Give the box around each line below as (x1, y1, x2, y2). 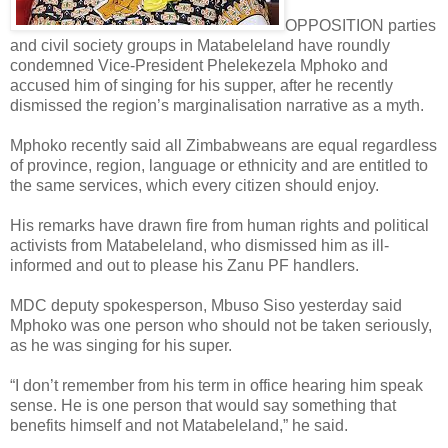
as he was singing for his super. (10, 336, 232, 354)
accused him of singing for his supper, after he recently (10, 76, 393, 94)
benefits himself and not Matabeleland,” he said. (10, 416, 348, 434)
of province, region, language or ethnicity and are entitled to (10, 156, 428, 174)
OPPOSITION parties (285, 16, 436, 34)
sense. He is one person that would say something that (10, 396, 396, 414)
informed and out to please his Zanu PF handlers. (10, 256, 359, 274)
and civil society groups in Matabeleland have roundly (10, 36, 390, 54)
